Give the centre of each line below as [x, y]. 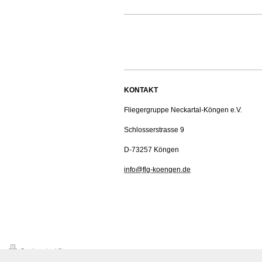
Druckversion [37, 251]
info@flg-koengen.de [157, 170]
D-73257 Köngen [151, 150]
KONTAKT [141, 90]
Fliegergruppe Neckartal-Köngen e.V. [183, 110]
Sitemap [68, 251]
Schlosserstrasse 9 [154, 130]
